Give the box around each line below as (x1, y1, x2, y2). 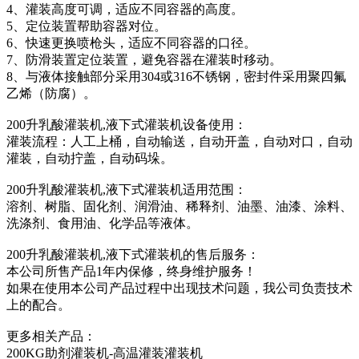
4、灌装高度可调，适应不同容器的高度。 (6, 2, 244, 16)
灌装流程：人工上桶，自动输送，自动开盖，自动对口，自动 (6, 134, 353, 148)
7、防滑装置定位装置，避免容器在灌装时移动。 (6, 52, 282, 67)
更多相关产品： (6, 329, 96, 343)
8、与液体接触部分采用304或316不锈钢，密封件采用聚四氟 (6, 69, 346, 83)
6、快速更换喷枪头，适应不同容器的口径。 (6, 35, 256, 50)
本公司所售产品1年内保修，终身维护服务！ (6, 264, 256, 278)
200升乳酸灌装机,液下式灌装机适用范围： (6, 182, 247, 196)
